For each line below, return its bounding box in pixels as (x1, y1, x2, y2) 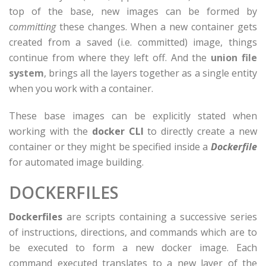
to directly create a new (143, 125, 258, 138)
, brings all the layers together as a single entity (44, 66, 257, 80)
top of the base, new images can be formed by (9, 5, 257, 18)
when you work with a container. (9, 82, 153, 95)
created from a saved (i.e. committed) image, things (9, 36, 257, 49)
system (9, 66, 44, 80)
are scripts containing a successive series (62, 210, 257, 223)
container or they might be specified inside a (9, 140, 211, 153)
